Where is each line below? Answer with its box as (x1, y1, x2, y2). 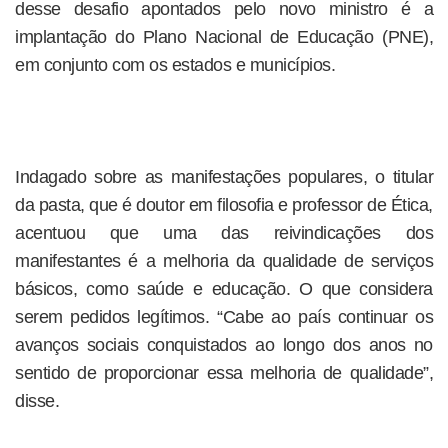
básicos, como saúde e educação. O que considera (15, 279, 433, 299)
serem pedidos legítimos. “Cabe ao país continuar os (15, 307, 433, 327)
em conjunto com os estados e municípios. (15, 55, 335, 75)
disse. (15, 391, 59, 411)
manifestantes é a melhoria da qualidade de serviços (15, 251, 433, 271)
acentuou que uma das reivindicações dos (15, 223, 433, 243)
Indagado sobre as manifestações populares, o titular (15, 167, 433, 187)
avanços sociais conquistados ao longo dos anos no (15, 335, 433, 355)
